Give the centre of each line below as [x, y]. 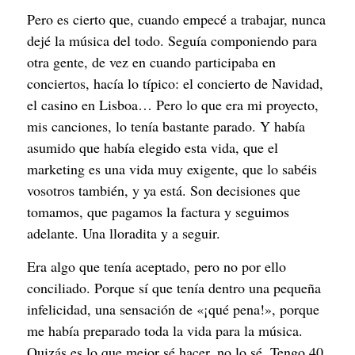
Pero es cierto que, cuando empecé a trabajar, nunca [176, 19]
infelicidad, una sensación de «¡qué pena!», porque [173, 309]
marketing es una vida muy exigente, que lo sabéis [172, 169]
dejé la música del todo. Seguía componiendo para [172, 41]
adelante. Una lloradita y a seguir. [124, 233]
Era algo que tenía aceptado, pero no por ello [157, 266]
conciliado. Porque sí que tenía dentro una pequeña [174, 287]
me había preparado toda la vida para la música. [165, 330]
